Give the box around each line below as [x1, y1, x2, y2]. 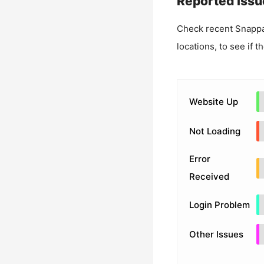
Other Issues [189, 228, 243, 240]
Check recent [176, 23, 235, 34]
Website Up [189, 95, 238, 107]
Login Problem [189, 199, 250, 210]
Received [189, 171, 229, 182]
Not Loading [189, 125, 240, 137]
